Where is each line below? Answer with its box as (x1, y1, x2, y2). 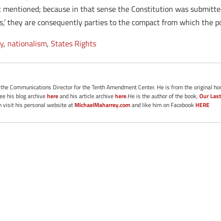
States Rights (51, 37, 97, 49)
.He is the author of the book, (126, 91, 200, 101)
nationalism (7, 37, 47, 49)
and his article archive (58, 91, 115, 101)
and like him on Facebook (130, 100, 196, 110)
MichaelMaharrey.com (74, 100, 131, 110)
